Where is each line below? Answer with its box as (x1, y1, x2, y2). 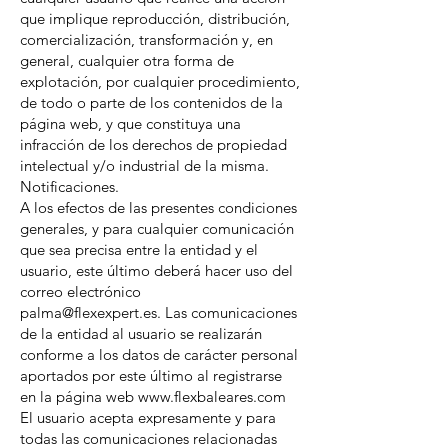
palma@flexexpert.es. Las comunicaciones (20, 303, 297, 322)
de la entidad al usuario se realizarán (20, 324, 262, 343)
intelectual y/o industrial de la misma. (20, 156, 269, 175)
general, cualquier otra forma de (20, 51, 234, 70)
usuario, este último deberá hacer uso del (20, 261, 293, 280)
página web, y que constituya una (20, 114, 241, 133)
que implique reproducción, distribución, (20, 9, 290, 28)
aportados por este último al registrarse (20, 366, 282, 385)
